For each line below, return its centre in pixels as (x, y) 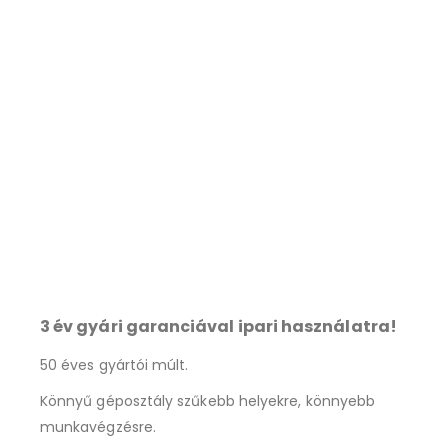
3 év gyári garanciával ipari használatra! (218, 326)
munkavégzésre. (98, 426)
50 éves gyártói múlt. (114, 364)
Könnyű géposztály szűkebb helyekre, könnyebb (208, 400)
